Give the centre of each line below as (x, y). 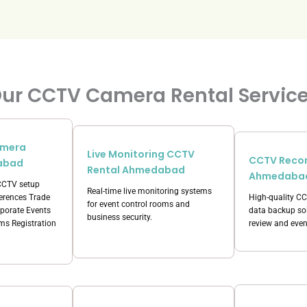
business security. (120, 217)
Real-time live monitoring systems (149, 191)
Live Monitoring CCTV (141, 154)
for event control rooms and (138, 204)
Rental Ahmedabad (136, 170)
